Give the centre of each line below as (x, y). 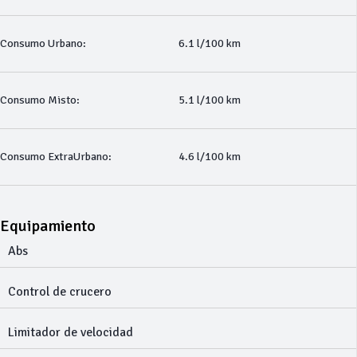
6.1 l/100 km (209, 43)
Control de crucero (60, 292)
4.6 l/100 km (209, 157)
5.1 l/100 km (209, 100)
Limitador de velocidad (71, 332)
